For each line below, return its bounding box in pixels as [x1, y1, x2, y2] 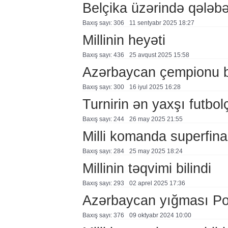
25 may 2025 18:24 [129, 148, 183, 155]
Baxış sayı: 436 [82, 51, 124, 59]
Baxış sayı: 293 [82, 180, 124, 187]
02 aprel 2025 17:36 [129, 180, 185, 187]
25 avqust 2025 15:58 [129, 51, 189, 59]
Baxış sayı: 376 [82, 212, 124, 219]
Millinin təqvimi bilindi [82, 160, 211, 176]
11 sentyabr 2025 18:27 [129, 19, 194, 26]
